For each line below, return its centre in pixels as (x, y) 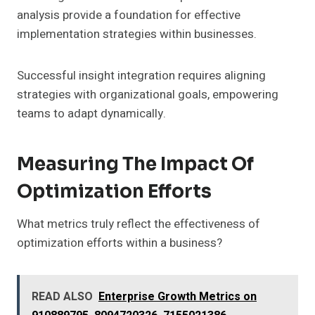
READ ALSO (62, 297)
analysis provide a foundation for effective (129, 15)
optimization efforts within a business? (120, 243)
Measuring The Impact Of (135, 165)
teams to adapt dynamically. (91, 114)
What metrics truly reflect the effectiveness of (139, 224)
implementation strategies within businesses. (137, 34)
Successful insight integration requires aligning (141, 76)
